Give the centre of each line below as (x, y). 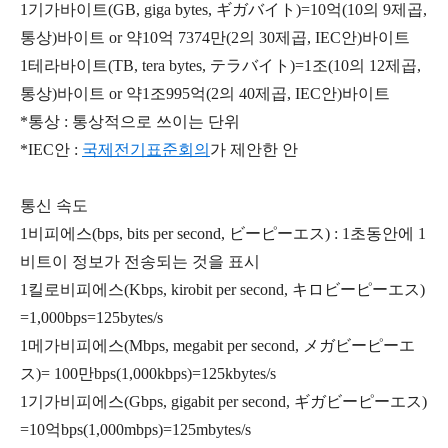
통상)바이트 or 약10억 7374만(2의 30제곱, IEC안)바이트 (215, 37)
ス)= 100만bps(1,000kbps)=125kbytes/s (148, 373)
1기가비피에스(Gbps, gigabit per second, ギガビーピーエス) (223, 401)
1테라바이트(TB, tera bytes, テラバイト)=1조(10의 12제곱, (220, 65)
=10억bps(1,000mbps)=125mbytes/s (135, 429)
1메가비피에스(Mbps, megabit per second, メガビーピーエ (217, 345)
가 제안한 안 (254, 149)
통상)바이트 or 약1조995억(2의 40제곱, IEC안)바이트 (205, 93)
